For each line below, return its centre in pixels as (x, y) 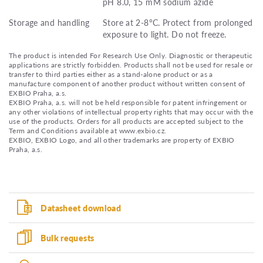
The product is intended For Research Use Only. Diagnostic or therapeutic (131, 55)
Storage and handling (49, 22)
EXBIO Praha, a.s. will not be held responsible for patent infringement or (128, 102)
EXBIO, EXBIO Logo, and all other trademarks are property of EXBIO (122, 140)
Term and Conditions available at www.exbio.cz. (88, 130)
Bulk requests (68, 237)
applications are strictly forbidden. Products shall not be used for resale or (131, 65)
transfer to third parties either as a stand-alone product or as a (111, 74)
